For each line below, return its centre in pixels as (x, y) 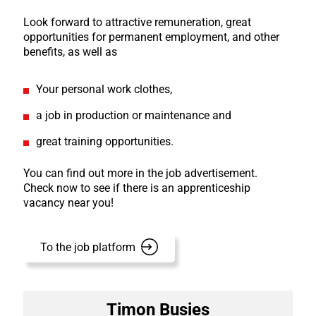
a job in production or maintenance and (133, 115)
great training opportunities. (104, 141)
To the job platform (87, 247)
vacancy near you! (68, 203)
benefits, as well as (70, 52)
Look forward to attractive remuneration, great (137, 22)
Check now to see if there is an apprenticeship (136, 188)
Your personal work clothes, (104, 89)
